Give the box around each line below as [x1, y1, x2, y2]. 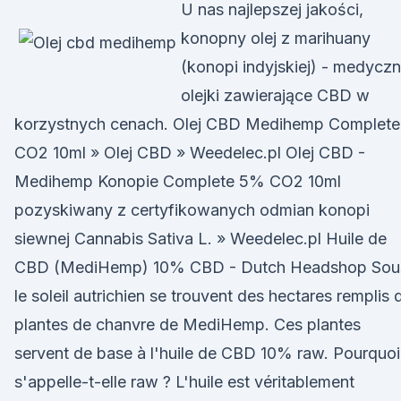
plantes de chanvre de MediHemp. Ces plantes [14, 315, 361, 334]
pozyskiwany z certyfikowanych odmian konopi [14, 200, 370, 219]
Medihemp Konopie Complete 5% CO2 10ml [14, 172, 341, 191]
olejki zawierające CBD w [181, 86, 370, 105]
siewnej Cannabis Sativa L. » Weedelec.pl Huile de [14, 229, 387, 248]
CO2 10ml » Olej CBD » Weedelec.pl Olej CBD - [14, 143, 365, 162]
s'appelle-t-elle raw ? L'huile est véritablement [14, 372, 354, 391]
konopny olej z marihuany [181, 29, 371, 47]
